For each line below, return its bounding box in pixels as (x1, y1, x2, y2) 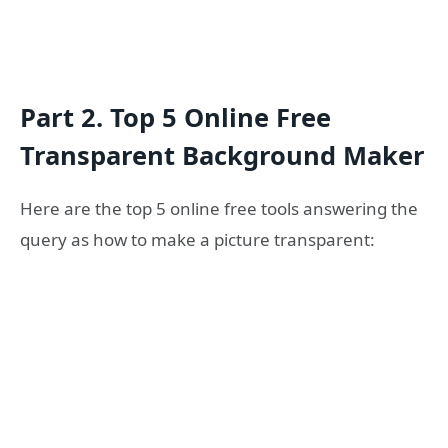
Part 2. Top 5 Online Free (20, 99, 331, 134)
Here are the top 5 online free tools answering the (20, 196, 418, 220)
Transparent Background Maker (20, 137, 425, 172)
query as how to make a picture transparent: (20, 227, 375, 251)
